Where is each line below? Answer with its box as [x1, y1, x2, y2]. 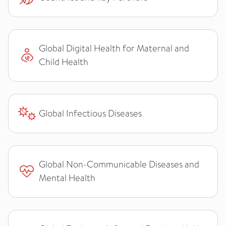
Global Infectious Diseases [39, 106, 142, 120]
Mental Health [39, 172, 95, 185]
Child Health [39, 55, 88, 69]
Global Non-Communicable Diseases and [39, 158, 199, 171]
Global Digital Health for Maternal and [39, 42, 189, 55]
